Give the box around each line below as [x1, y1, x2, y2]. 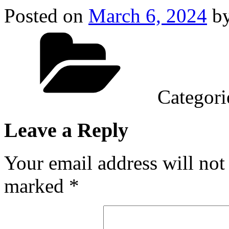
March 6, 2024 [88, 5, 207, 27]
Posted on [4, 5, 83, 27]
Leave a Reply [4, 118, 128, 142]
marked [4, 175, 69, 197]
